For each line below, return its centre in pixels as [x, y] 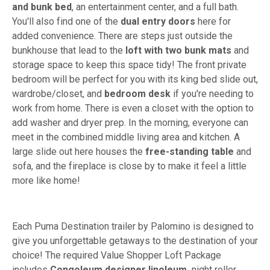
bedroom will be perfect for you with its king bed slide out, [135, 80]
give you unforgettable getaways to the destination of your [135, 241]
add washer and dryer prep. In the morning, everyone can [130, 123]
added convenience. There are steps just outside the [122, 36]
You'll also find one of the [66, 22]
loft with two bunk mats [178, 51]
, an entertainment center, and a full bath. [155, 7]
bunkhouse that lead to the [69, 51]
